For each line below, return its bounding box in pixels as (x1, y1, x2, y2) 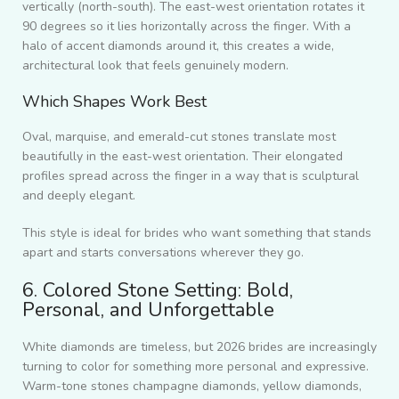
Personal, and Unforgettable (22, 297, 274, 324)
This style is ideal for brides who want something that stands (22, 224, 371, 242)
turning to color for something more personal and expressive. (22, 358, 369, 376)
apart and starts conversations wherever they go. (22, 244, 304, 262)
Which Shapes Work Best (22, 91, 207, 113)
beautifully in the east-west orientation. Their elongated (22, 148, 343, 166)
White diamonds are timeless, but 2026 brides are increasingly (22, 338, 377, 356)
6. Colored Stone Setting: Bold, (22, 277, 293, 305)
